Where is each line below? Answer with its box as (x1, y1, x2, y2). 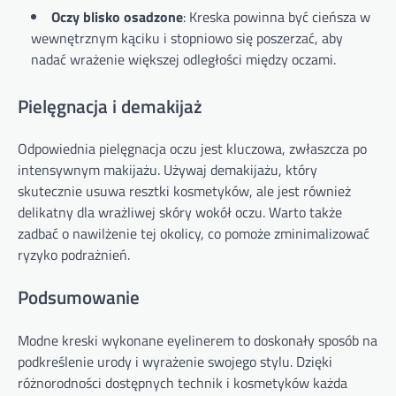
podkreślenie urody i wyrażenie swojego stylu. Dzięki (18, 350, 332, 372)
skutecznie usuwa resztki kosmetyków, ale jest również (18, 180, 351, 202)
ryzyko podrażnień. (18, 244, 130, 266)
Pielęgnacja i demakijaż (18, 91, 202, 120)
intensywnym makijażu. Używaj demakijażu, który (18, 159, 317, 181)
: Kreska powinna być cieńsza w (183, 5, 370, 27)
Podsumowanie (18, 283, 140, 312)
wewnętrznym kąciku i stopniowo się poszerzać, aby (31, 27, 343, 49)
